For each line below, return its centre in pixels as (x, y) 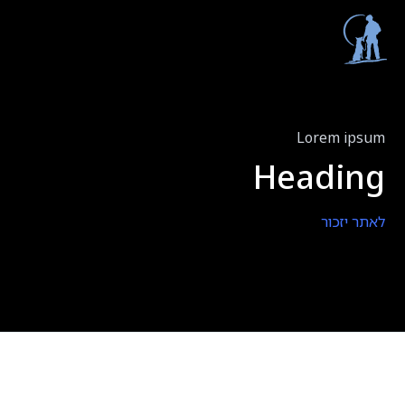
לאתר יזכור (353, 221)
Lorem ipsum (340, 137)
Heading (319, 177)
